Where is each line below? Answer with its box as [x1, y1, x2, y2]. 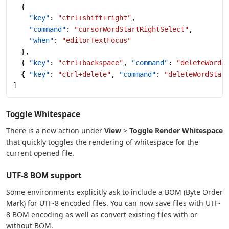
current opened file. [6, 148, 74, 158]
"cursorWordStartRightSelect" [74, 25, 189, 33]
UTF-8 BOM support [6, 170, 82, 180]
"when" [13, 36, 54, 44]
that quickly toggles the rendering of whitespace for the [6, 136, 198, 147]
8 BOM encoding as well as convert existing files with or [6, 209, 197, 219]
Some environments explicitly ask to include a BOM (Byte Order [6, 187, 223, 197]
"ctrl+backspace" [58, 58, 123, 67]
